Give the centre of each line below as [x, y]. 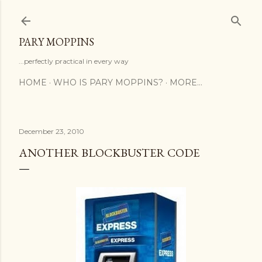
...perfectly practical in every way [74, 61]
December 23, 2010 [51, 131]
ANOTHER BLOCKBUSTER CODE [109, 153]
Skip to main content [131, 15]
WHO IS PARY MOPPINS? [108, 82]
